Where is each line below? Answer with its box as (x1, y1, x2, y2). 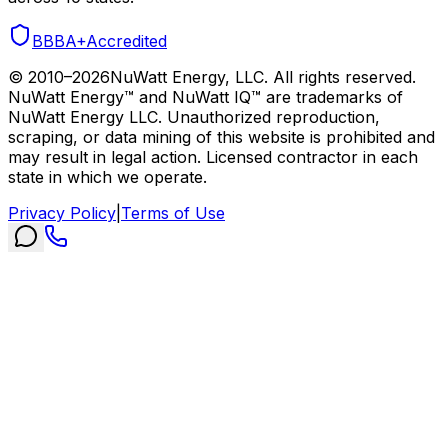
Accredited (86, 30, 167, 51)
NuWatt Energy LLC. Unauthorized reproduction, (8, 106, 380, 127)
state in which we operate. (8, 166, 207, 187)
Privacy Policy (8, 202, 116, 223)
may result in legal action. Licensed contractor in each (8, 146, 418, 167)
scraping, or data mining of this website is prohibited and (8, 126, 435, 147)
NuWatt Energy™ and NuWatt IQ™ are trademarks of (8, 86, 403, 107)
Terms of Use (121, 202, 225, 223)
